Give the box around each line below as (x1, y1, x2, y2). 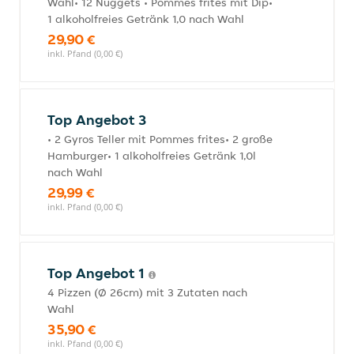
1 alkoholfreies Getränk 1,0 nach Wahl (47, 12, 244, 26)
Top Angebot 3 (47, 111, 147, 129)
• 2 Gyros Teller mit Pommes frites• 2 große (47, 132, 273, 146)
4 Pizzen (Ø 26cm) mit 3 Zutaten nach (47, 285, 247, 299)
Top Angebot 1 (47, 264, 149, 282)
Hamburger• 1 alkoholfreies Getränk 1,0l (47, 149, 256, 163)
